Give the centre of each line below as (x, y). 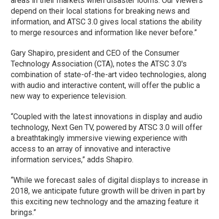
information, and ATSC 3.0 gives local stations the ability (107, 22)
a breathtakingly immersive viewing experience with (99, 138)
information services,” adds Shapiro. (73, 159)
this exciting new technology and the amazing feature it (105, 201)
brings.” (24, 212)
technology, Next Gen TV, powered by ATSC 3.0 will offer (107, 127)
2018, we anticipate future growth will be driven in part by (108, 191)
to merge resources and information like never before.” (104, 32)
